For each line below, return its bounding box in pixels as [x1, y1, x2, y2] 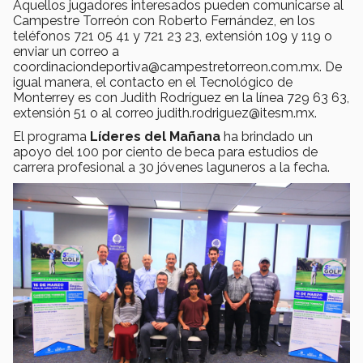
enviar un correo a [13, 43, 119, 59]
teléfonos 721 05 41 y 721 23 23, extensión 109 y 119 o [13, 28, 332, 44]
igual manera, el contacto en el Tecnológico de [13, 74, 293, 90]
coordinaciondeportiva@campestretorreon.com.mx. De [13, 58, 342, 75]
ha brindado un [224, 128, 313, 144]
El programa [13, 128, 90, 144]
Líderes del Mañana [90, 128, 224, 144]
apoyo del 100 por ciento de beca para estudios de [13, 143, 318, 160]
